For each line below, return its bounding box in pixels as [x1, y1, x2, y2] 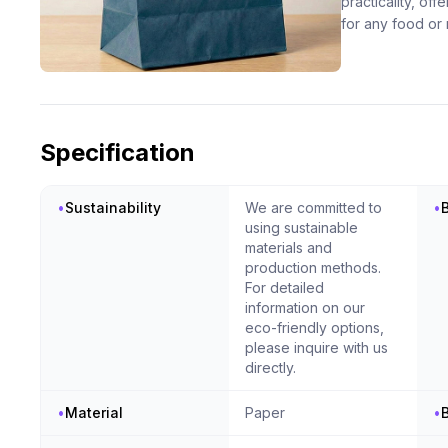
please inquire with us [244, 339, 388, 357]
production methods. [244, 259, 381, 277]
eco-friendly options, [244, 319, 384, 337]
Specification [40, 138, 195, 168]
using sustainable [244, 219, 358, 237]
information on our [244, 299, 365, 317]
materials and [244, 239, 332, 257]
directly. [244, 359, 296, 377]
